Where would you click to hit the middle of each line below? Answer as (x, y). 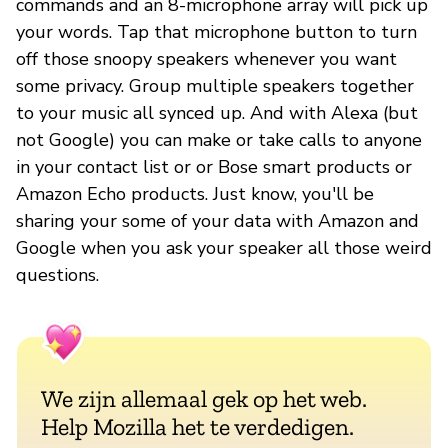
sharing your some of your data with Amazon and (217, 220)
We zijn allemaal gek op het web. (204, 398)
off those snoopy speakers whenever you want (206, 58)
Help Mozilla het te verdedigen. (197, 426)
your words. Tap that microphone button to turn (216, 31)
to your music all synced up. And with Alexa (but (217, 112)
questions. (57, 274)
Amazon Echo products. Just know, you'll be (195, 193)
